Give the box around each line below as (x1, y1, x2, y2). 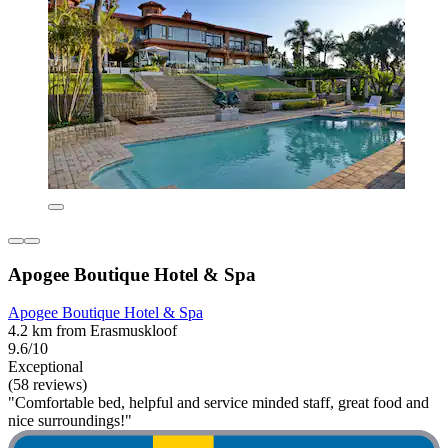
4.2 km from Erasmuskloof (8, 322, 177, 340)
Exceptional (8, 358, 83, 376)
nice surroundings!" (8, 412, 132, 430)
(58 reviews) (8, 376, 87, 394)
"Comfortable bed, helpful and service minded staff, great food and (8, 394, 429, 412)
